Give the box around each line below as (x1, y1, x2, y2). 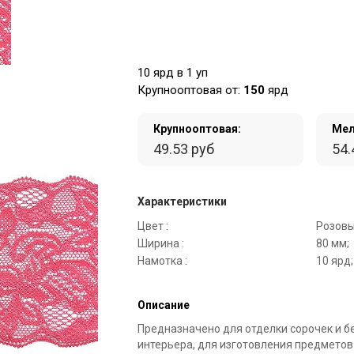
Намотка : (137, 254, 187, 267)
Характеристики (137, 195, 227, 208)
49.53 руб (153, 141, 214, 157)
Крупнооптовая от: (137, 83, 243, 97)
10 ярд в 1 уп (137, 66, 208, 80)
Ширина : (137, 237, 184, 250)
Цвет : (137, 220, 168, 232)
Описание (137, 299, 190, 311)
